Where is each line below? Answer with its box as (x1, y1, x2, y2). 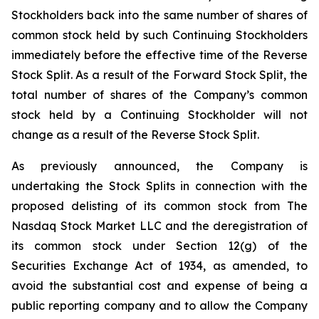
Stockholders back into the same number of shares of (11, 8, 308, 22)
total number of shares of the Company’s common (11, 88, 308, 102)
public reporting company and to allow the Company (11, 298, 308, 313)
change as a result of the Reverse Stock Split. (11, 127, 259, 142)
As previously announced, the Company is (11, 159, 308, 173)
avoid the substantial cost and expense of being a (11, 278, 308, 293)
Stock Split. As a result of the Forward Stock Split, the (11, 68, 308, 82)
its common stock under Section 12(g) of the (11, 239, 308, 253)
